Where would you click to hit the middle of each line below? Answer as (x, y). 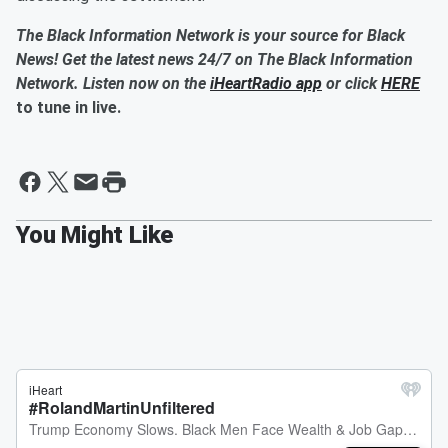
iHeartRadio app (266, 84)
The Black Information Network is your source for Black (210, 36)
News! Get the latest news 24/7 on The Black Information (214, 60)
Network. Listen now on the (113, 84)
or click (351, 84)
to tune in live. (68, 108)
